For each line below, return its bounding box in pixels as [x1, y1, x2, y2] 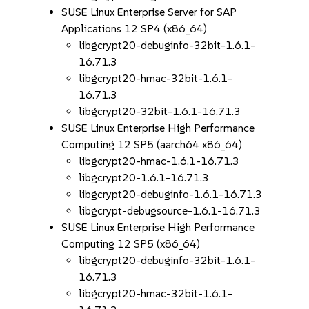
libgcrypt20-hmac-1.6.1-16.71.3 [79, 154, 240, 168]
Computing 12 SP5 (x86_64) [61, 237, 201, 250]
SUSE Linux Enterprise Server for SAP [61, 6, 237, 19]
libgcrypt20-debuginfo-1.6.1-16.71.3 [79, 188, 263, 201]
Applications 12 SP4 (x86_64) [61, 22, 208, 35]
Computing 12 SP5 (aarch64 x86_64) [61, 138, 243, 151]
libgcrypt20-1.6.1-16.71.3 [79, 171, 210, 184]
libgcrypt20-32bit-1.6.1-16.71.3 [79, 105, 241, 118]
